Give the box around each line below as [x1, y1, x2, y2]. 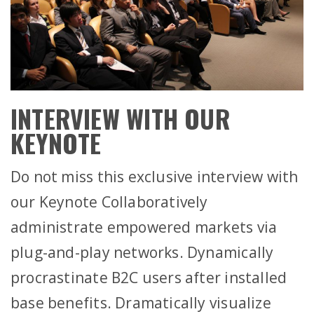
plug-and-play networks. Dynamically [11, 242, 274, 262]
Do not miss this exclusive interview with [11, 166, 299, 186]
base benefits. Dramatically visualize [11, 292, 271, 313]
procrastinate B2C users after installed [11, 267, 287, 287]
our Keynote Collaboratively [11, 191, 208, 212]
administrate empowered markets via [11, 217, 278, 237]
